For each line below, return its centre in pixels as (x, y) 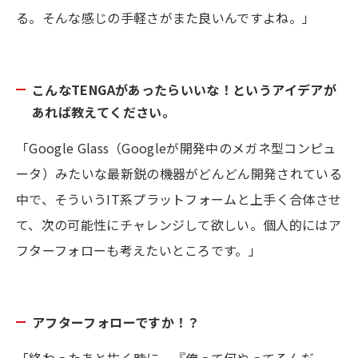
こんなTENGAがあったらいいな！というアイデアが (184, 89)
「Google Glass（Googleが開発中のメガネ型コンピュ (176, 147)
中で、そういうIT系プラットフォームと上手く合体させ (179, 199)
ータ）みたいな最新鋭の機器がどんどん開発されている (179, 173)
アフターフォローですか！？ (116, 322)
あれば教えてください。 (103, 111)
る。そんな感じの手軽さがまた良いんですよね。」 (166, 17)
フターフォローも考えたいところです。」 (139, 250)
